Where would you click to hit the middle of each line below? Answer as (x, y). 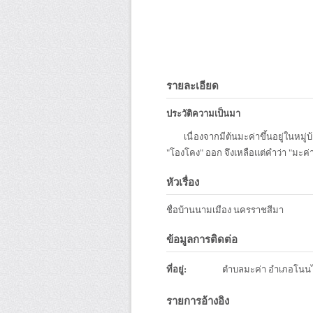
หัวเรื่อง (183, 182)
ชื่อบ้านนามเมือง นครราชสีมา (225, 210)
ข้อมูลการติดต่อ (202, 240)
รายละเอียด (192, 86)
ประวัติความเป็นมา (203, 114)
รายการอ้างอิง (198, 301)
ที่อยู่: (176, 269)
